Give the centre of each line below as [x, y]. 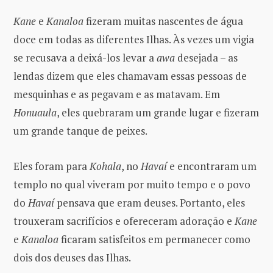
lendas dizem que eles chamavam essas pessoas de [130, 76]
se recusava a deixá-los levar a [85, 57]
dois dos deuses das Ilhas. [72, 257]
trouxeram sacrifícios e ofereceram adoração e [124, 221]
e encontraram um [212, 166]
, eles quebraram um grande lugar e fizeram [158, 112]
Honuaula [35, 112]
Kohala [105, 166]
